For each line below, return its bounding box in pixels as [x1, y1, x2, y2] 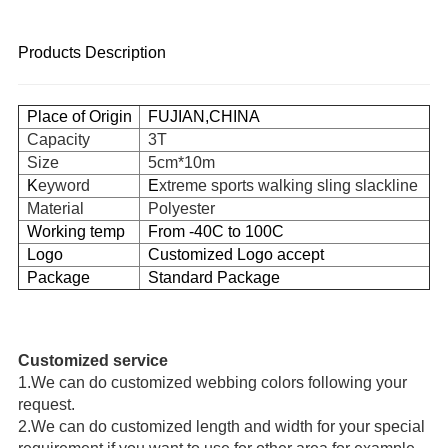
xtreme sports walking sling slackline [158, 177, 418, 195]
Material [26, 200, 84, 218]
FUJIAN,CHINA [139, 108, 260, 126]
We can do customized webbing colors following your [30, 374, 407, 392]
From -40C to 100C [139, 223, 284, 241]
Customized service [17, 352, 172, 370]
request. [17, 396, 75, 414]
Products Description [17, 44, 166, 62]
